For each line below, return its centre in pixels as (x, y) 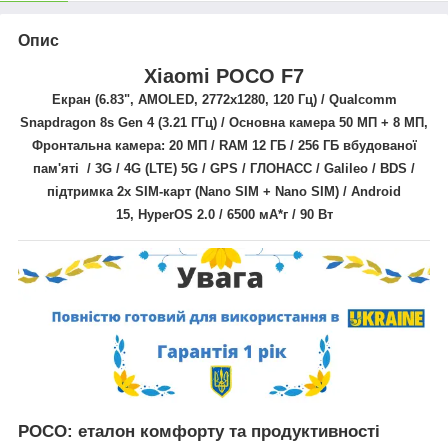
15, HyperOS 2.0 (165, 214)
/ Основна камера (278, 122)
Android (376, 191)
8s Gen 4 (127, 122)
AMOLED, (169, 99)
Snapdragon (60, 122)
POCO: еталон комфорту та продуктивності (199, 431)
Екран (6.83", (94, 99)
